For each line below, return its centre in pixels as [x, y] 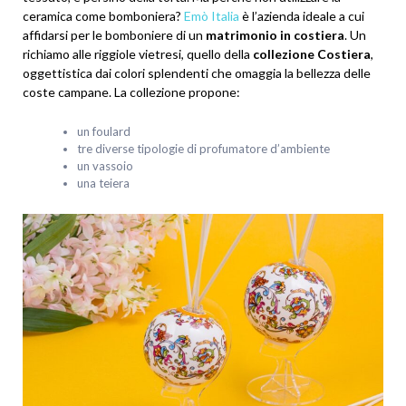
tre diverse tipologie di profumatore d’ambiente [203, 148]
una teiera [103, 183]
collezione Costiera [312, 53]
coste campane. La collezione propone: [131, 92]
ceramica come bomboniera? [103, 15]
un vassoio [105, 165]
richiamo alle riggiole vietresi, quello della [138, 53]
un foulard [104, 131]
